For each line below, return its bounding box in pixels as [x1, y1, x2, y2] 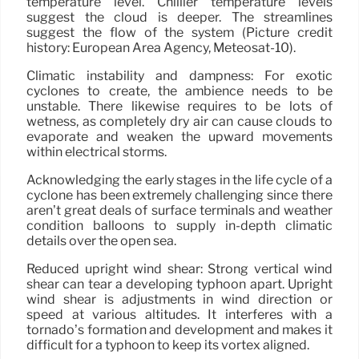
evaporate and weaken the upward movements [26, 128, 333, 144]
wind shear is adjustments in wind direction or [26, 291, 333, 307]
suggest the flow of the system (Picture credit [26, 24, 333, 40]
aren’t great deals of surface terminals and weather [26, 202, 333, 218]
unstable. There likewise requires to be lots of [26, 98, 333, 114]
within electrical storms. [26, 143, 167, 159]
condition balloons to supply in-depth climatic [26, 217, 333, 233]
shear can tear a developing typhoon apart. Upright [26, 276, 333, 292]
